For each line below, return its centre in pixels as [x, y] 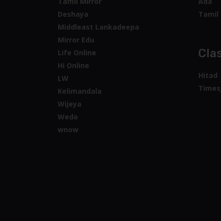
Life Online [77, 53]
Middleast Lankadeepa [98, 27]
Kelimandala [80, 91]
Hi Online [74, 65]
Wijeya [70, 104]
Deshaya [73, 14]
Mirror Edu [76, 40]
